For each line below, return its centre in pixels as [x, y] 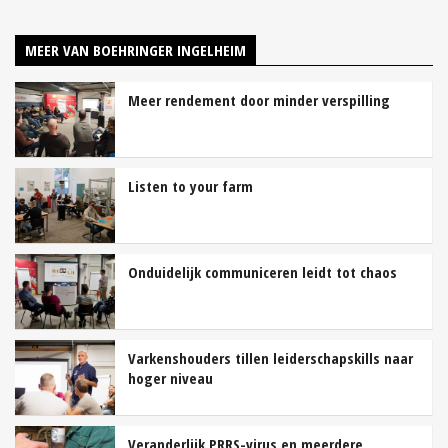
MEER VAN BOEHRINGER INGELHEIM [135, 49]
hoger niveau [170, 377]
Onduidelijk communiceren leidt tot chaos [262, 271]
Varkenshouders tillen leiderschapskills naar [270, 357]
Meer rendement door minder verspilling [259, 99]
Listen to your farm [190, 185]
